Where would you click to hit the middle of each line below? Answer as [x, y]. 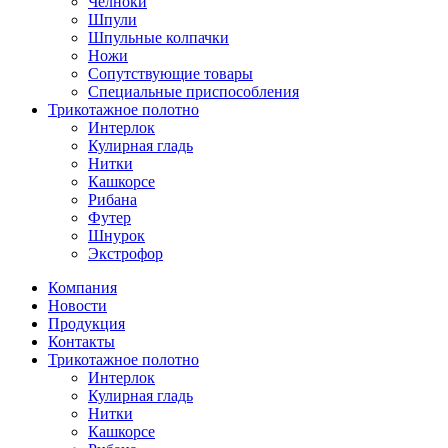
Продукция [86, 323]
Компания [82, 287]
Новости [77, 305]
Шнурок [116, 235]
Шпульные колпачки [158, 37]
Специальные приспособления [193, 91]
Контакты [81, 341]
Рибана [112, 199]
